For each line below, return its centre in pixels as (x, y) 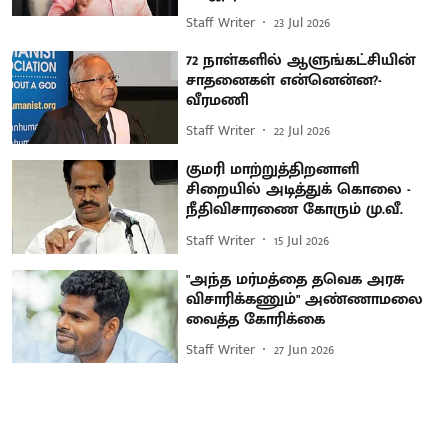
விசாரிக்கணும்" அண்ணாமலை (305, 299)
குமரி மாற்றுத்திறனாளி (273, 170)
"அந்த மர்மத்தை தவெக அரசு (295, 279)
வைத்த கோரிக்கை (256, 319)
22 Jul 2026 (302, 130)
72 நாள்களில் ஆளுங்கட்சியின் (301, 60)
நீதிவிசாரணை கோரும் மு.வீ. (295, 210)
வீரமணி (218, 100)
